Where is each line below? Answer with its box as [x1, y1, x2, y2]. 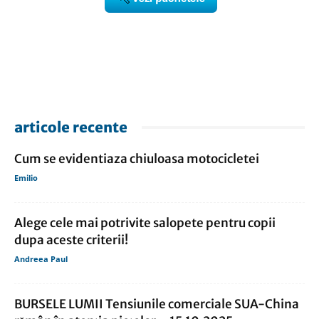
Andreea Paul [14, 253, 68, 265]
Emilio [14, 172, 38, 184]
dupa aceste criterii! [14, 232, 128, 249]
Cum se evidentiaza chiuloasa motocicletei [14, 151, 259, 167]
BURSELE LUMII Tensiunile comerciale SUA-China [14, 296, 299, 313]
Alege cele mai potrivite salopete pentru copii [14, 215, 276, 231]
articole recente [14, 118, 127, 137]
